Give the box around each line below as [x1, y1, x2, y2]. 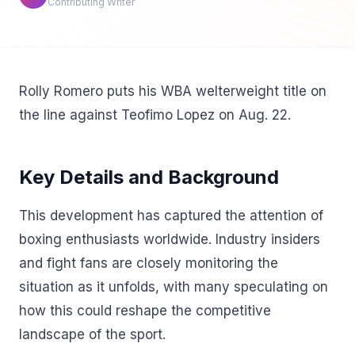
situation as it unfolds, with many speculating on [19, 279, 328, 295]
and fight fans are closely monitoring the [19, 255, 278, 271]
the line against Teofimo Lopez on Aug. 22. [19, 107, 291, 123]
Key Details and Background [19, 166, 279, 189]
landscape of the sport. [19, 326, 166, 342]
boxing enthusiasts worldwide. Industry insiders [19, 231, 320, 247]
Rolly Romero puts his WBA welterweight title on [19, 83, 326, 99]
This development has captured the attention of [19, 208, 323, 223]
